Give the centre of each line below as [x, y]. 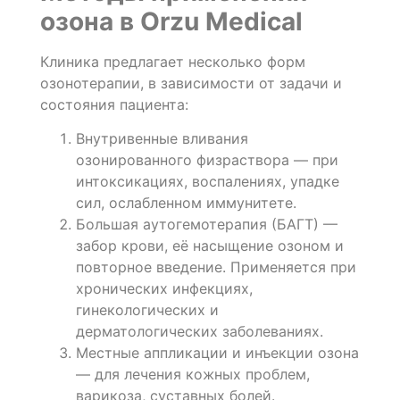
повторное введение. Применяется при [216, 267]
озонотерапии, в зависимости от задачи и [191, 83]
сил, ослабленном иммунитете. [186, 203]
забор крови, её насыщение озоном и [209, 246]
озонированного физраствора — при [207, 160]
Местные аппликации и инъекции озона [217, 353]
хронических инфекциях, [164, 289]
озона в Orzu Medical [171, 21]
